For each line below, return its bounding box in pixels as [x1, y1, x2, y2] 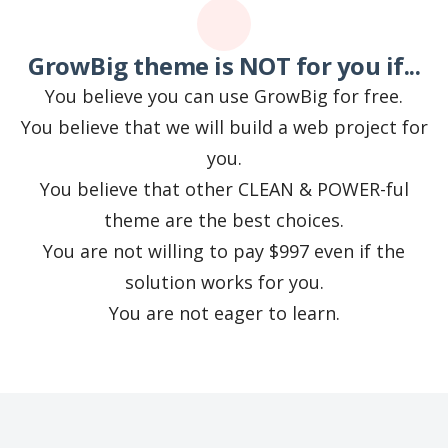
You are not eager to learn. [108, 301, 340, 326]
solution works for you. [124, 270, 324, 295]
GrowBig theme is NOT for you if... [28, 49, 420, 83]
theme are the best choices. [104, 208, 344, 233]
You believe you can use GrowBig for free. [45, 84, 403, 109]
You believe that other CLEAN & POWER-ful [39, 177, 409, 202]
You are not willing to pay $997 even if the [43, 239, 405, 264]
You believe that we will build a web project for [20, 115, 428, 140]
